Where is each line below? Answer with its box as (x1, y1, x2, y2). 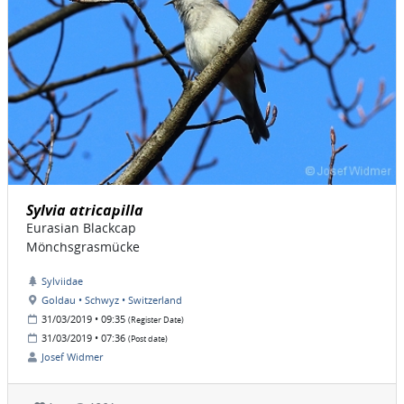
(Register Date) (128, 315, 184, 326)
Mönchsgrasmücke (26, 238, 140, 256)
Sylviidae (41, 274, 83, 289)
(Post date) (128, 334, 168, 345)
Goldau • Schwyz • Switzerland (41, 293, 182, 308)
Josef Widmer (41, 350, 103, 364)
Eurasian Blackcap (26, 219, 136, 237)
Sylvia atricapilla (26, 200, 143, 221)
